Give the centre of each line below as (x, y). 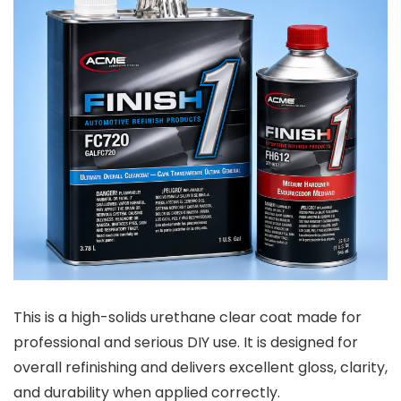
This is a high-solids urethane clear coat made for (188, 317)
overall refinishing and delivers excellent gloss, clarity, (200, 367)
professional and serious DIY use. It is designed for (186, 342)
